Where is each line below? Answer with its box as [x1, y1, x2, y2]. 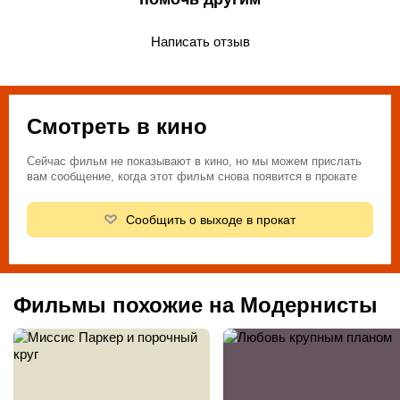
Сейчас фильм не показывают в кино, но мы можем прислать [27, 154, 362, 169]
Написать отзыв [150, 33, 250, 49]
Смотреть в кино [27, 114, 207, 139]
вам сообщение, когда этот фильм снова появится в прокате [27, 170, 357, 184]
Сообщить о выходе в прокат [125, 212, 296, 228]
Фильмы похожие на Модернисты [13, 293, 378, 318]
